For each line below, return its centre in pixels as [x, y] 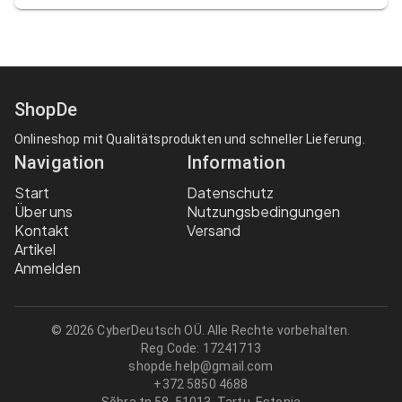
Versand [214, 231]
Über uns [44, 212]
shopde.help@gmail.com [201, 367]
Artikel [35, 249]
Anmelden [48, 268]
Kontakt [42, 231]
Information [236, 163]
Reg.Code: [172, 349]
